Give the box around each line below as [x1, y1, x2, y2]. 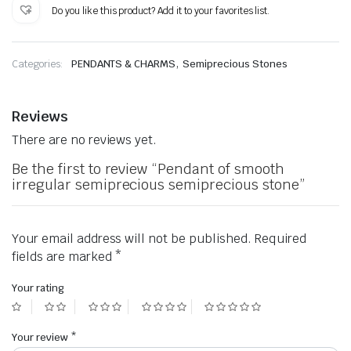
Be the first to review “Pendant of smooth [12, 160, 284, 179]
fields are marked [12, 248, 115, 266]
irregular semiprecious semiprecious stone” [12, 175, 305, 194]
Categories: [12, 57, 63, 71]
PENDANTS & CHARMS [71, 57, 176, 71]
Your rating [12, 281, 64, 295]
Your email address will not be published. [12, 230, 251, 248]
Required [254, 230, 306, 248]
